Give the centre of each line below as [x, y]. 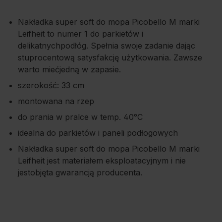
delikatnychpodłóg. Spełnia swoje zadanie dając [107, 46]
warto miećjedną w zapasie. [69, 69]
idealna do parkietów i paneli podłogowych [98, 133]
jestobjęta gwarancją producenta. [80, 172]
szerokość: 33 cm [51, 85]
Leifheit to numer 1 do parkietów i [81, 34]
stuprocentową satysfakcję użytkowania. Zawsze [110, 57]
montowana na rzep [56, 101]
